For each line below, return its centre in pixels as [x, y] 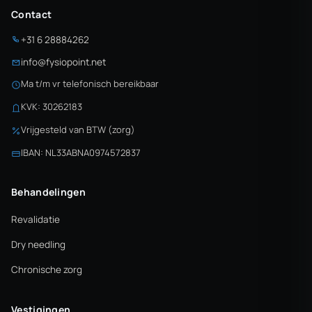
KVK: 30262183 [52, 107]
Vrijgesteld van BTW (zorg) [78, 130]
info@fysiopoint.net [63, 62]
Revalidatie [36, 219]
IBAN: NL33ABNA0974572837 [81, 153]
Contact [32, 14]
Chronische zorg [47, 270]
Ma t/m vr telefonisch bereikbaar [90, 84]
